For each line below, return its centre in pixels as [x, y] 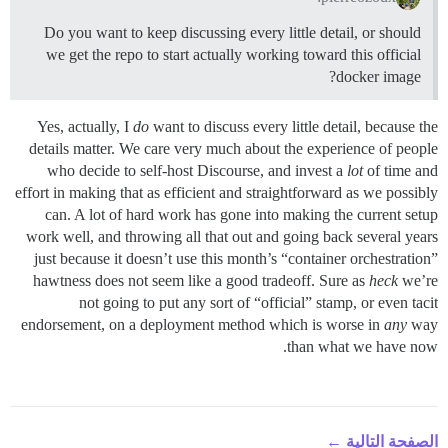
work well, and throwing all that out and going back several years [232, 236]
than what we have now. [362, 346]
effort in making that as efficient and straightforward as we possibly [226, 192]
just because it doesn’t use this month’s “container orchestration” [236, 258]
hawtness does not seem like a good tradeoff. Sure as [201, 280]
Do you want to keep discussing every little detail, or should [232, 32]
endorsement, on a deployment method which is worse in [202, 324]
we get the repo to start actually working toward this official [233, 54]
